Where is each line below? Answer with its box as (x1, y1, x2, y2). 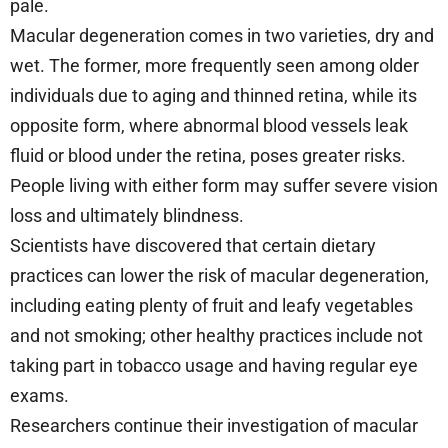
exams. (10, 384, 69, 406)
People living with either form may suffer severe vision (10, 174, 438, 196)
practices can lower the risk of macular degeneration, (10, 264, 429, 286)
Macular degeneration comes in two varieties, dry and (10, 24, 434, 46)
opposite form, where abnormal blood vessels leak (10, 114, 408, 136)
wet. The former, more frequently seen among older (10, 54, 419, 76)
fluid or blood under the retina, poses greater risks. (10, 144, 406, 166)
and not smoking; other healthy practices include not (10, 324, 423, 346)
